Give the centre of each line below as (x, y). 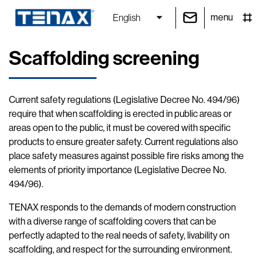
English (127, 17)
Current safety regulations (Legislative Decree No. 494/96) (124, 100)
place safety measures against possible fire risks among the (126, 156)
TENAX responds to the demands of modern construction (122, 207)
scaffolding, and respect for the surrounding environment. (120, 249)
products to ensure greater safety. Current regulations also (123, 142)
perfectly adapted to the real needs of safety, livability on (119, 235)
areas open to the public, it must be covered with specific (120, 128)
